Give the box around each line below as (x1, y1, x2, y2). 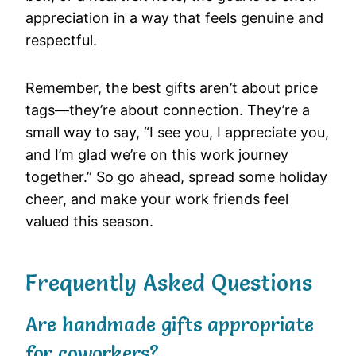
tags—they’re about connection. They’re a (25, 102, 310, 119)
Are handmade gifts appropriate (25, 313, 314, 337)
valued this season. (25, 213, 153, 230)
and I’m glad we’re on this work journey (25, 146, 288, 164)
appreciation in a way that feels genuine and (25, 10, 323, 27)
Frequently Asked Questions (25, 269, 312, 297)
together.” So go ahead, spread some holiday (25, 168, 327, 186)
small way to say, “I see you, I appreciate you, (25, 124, 329, 141)
